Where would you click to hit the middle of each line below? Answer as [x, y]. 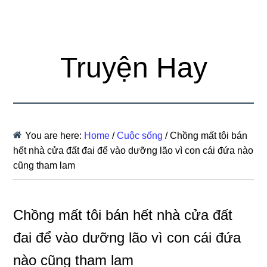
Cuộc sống [140, 136]
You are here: [55, 136]
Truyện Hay [133, 68]
